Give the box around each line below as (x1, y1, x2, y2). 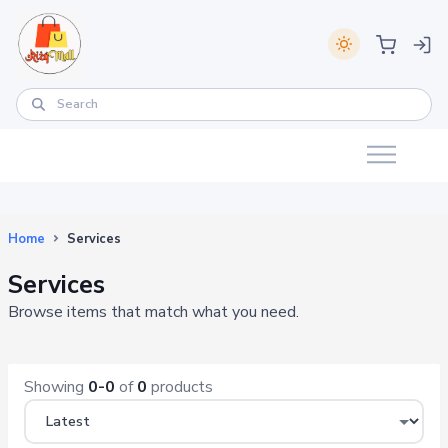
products (147, 375, 213, 398)
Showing (24, 375, 88, 398)
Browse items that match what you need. (8, 300, 299, 323)
